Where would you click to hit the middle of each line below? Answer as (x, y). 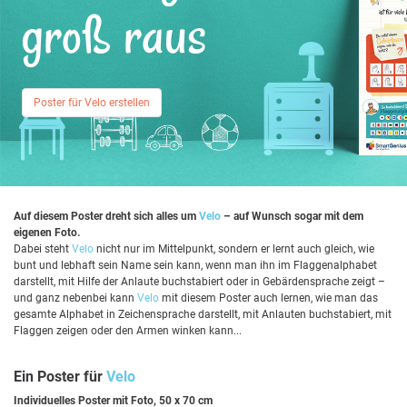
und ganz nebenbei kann (75, 298)
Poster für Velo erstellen (92, 102)
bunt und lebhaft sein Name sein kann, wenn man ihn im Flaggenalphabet (195, 265)
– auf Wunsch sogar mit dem (292, 216)
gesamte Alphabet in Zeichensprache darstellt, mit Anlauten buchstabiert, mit (203, 314)
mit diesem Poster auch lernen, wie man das (268, 298)
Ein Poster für (60, 376)
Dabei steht (43, 248)
